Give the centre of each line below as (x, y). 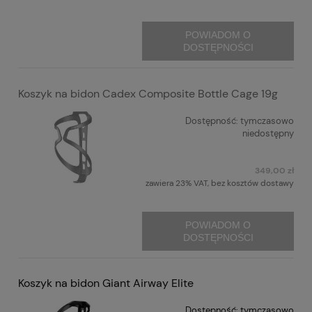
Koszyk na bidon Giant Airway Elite (106, 283)
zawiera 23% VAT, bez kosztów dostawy (220, 184)
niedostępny (268, 133)
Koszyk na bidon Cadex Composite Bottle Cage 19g (148, 93)
